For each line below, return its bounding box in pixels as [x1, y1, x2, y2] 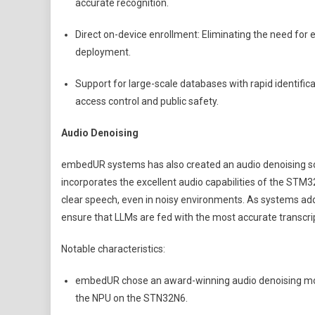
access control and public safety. [75, 96, 219, 107]
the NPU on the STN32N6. [75, 292, 188, 304]
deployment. [75, 46, 131, 58]
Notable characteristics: [61, 243, 165, 255]
